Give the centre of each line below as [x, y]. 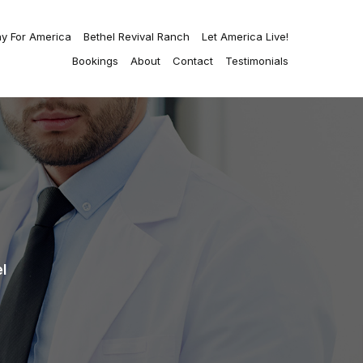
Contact [193, 61]
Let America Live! [245, 36]
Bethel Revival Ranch [137, 36]
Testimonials [257, 61]
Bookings [95, 61]
